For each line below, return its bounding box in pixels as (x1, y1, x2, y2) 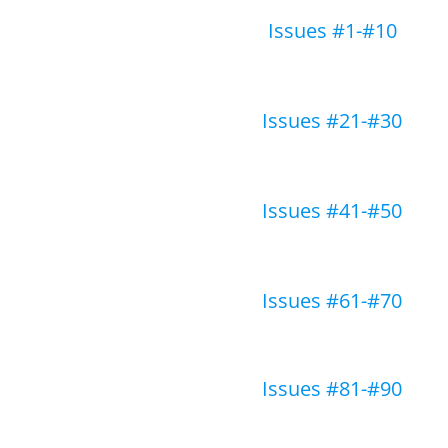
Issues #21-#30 (262, 107, 402, 134)
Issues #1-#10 (267, 17, 397, 44)
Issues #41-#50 (262, 197, 402, 224)
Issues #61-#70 (262, 287, 402, 314)
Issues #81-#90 (262, 375, 402, 402)
